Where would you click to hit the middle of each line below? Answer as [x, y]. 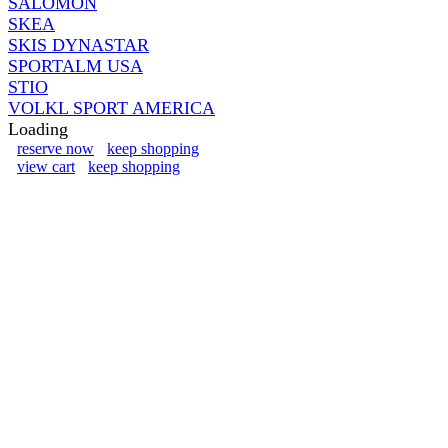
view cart [46, 166]
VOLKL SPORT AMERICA [111, 107]
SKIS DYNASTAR [78, 44]
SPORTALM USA [75, 65]
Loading [38, 128]
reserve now [55, 148]
